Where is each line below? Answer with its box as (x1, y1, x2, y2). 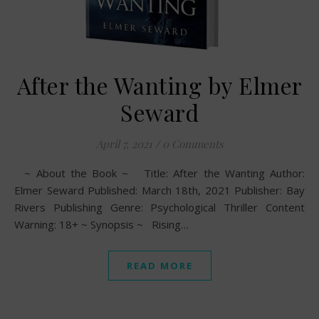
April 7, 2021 (95, 137, 152, 151)
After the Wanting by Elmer (16, 70, 303, 100)
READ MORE (126, 259, 193, 272)
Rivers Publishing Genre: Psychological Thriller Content (14, 200, 305, 214)
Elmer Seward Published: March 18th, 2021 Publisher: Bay (14, 183, 305, 197)
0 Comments (162, 137, 224, 151)
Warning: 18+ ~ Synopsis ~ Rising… (14, 217, 189, 231)
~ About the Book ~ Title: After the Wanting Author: (14, 166, 31, 180)
